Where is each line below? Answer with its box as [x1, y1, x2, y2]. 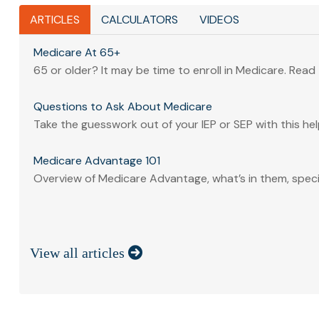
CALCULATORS [100, 12, 178, 28]
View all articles [29, 244, 128, 261]
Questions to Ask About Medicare [33, 99, 212, 115]
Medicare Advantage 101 [33, 153, 160, 169]
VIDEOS [199, 12, 239, 28]
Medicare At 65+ [33, 45, 120, 61]
